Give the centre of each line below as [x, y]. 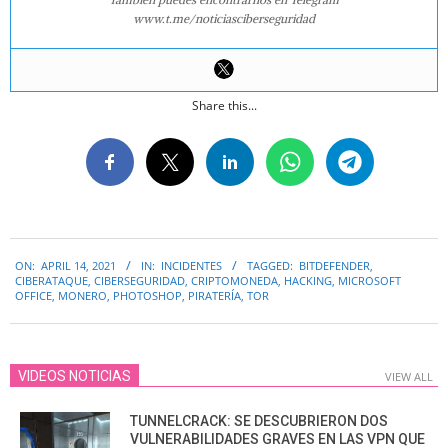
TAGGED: [270, 266]
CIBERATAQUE [51, 281]
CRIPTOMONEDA [234, 281]
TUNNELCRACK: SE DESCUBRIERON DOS [259, 421]
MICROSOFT [369, 281]
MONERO [82, 296]
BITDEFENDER [334, 266]
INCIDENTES [191, 266]
